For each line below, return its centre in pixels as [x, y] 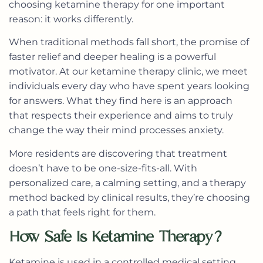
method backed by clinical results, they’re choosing [129, 197]
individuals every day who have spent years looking [129, 86]
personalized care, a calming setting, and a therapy [127, 183]
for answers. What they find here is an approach [121, 101]
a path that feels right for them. [82, 212]
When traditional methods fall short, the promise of [129, 42]
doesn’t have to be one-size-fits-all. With [103, 168]
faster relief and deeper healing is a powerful [112, 57]
